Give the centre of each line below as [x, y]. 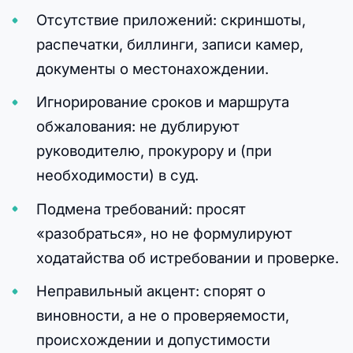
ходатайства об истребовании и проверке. [187, 257]
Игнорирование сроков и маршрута [162, 102]
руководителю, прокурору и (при [154, 151]
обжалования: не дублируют [137, 126]
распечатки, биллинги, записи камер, [169, 45]
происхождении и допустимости [153, 339]
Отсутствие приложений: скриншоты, [171, 20]
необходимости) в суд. [117, 175]
